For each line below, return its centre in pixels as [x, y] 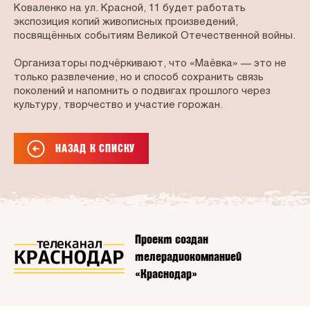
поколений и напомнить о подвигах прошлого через [142, 92]
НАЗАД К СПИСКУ [95, 148]
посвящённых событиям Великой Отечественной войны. [155, 36]
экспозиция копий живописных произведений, [126, 22]
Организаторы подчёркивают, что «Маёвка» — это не [150, 64]
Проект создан [172, 240]
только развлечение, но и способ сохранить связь [139, 78]
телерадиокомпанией [188, 257]
